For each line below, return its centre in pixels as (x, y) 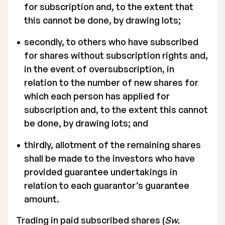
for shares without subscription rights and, (116, 55)
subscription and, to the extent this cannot (116, 109)
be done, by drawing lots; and (86, 123)
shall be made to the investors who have (109, 158)
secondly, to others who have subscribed (111, 42)
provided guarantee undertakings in (101, 172)
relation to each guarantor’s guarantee (107, 185)
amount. (42, 199)
